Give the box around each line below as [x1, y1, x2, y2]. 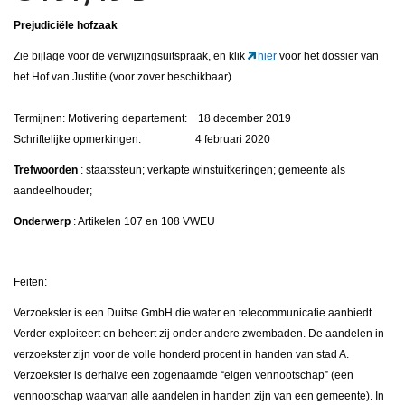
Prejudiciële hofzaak [14, 19, 118, 33]
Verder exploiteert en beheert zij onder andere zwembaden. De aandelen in [14, 327, 384, 341]
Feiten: [14, 276, 47, 289]
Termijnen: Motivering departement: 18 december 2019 [14, 112, 291, 126]
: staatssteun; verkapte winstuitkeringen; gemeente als [80, 164, 345, 177]
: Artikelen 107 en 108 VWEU [73, 215, 215, 229]
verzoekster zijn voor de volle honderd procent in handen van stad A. [14, 348, 349, 362]
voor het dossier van [279, 50, 379, 63]
